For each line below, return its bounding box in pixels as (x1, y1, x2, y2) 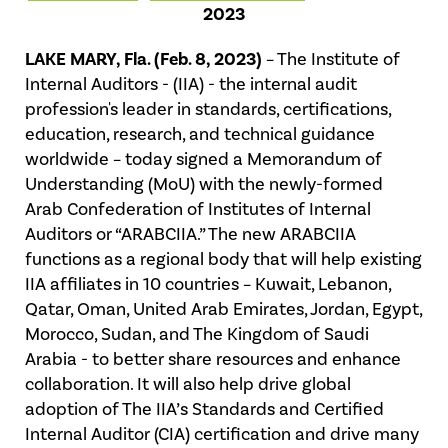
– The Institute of (262, 48, 400, 71)
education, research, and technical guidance (25, 123, 375, 146)
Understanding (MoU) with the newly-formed (25, 173, 383, 196)
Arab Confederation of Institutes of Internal (25, 198, 371, 221)
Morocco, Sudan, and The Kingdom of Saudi (25, 323, 369, 346)
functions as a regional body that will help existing (25, 248, 422, 271)
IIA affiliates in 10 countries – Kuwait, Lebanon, (25, 273, 391, 296)
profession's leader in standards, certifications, (25, 98, 391, 121)
